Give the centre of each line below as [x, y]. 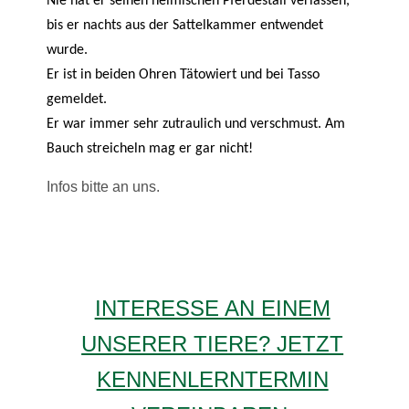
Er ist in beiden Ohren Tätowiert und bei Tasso [184, 74]
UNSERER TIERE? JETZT [213, 344]
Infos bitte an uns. [104, 186]
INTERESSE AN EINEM [212, 309]
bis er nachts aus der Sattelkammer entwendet [185, 25]
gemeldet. [77, 99]
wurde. [68, 50]
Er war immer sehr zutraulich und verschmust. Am [196, 124]
